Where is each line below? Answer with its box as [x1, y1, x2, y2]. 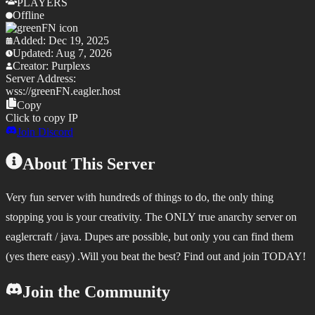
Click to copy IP [6, 112, 78, 124]
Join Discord [17, 126, 73, 139]
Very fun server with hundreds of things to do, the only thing [6, 191, 274, 204]
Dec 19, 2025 [49, 34, 109, 47]
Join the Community [22, 282, 170, 301]
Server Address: [6, 72, 76, 85]
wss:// [6, 85, 31, 98]
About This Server [22, 155, 155, 174]
